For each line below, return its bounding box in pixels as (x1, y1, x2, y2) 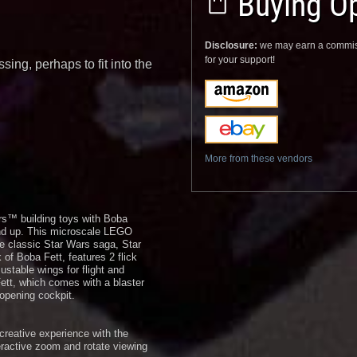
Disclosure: (205, 40, 260, 51)
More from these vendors (205, 153, 312, 164)
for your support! (205, 54, 275, 65)
